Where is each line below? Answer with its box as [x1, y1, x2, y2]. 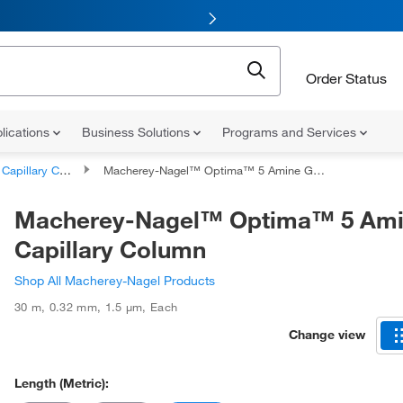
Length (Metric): [14, 375, 109, 391]
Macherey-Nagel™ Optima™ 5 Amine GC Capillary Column [103, 163, 313, 177]
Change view [289, 326, 365, 343]
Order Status [306, 68, 387, 87]
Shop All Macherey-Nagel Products [14, 273, 215, 289]
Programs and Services [222, 124, 360, 140]
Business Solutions [82, 124, 193, 140]
